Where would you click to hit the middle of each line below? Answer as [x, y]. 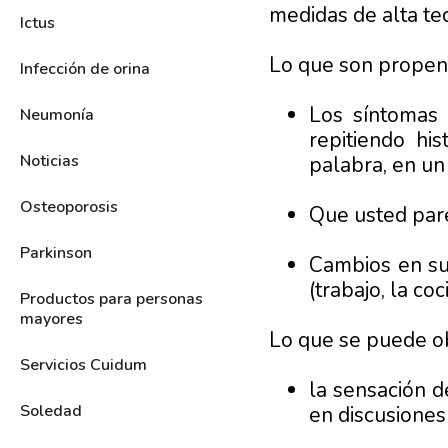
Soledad [51, 410]
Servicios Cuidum [83, 364]
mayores [51, 318]
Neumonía [57, 114]
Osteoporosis [69, 206]
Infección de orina [85, 68]
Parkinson [56, 252]
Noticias [49, 160]
